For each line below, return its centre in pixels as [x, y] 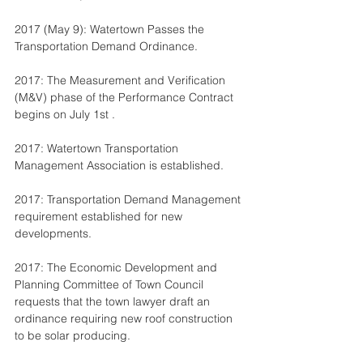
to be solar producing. [73, 335]
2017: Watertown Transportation [98, 148]
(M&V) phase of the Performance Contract [126, 97]
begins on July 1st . [65, 114]
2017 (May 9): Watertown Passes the [111, 29]
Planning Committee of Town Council [111, 284]
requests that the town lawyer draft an [114, 301]
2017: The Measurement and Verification [122, 80]
